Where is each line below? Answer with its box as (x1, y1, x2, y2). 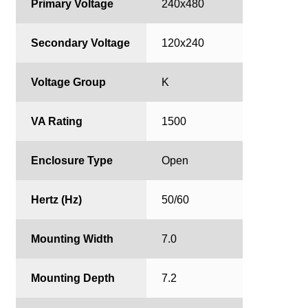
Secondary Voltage (31, 36, 131, 49)
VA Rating (31, 115, 83, 127)
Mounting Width (31, 232, 114, 245)
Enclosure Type (31, 154, 113, 166)
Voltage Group (31, 76, 107, 88)
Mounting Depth (31, 272, 115, 284)
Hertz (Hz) (31, 193, 82, 206)
